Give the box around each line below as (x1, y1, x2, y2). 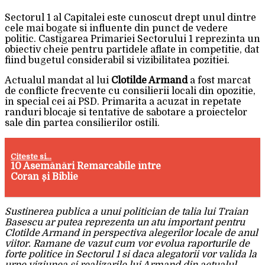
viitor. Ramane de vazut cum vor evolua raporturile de (5, 238, 250, 250)
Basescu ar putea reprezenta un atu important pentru (5, 217, 245, 228)
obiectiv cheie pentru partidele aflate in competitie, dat (5, 44, 259, 56)
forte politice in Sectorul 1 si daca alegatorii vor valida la (5, 249, 257, 260)
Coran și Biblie (11, 172, 79, 183)
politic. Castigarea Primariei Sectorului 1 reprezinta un (5, 34, 260, 45)
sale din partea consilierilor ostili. (5, 118, 160, 129)
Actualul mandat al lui (5, 75, 111, 86)
